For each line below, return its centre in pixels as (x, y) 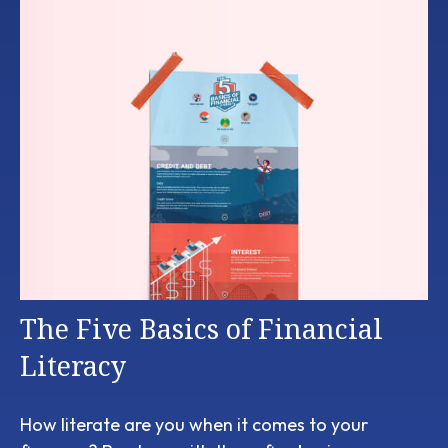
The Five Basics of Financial (201, 328)
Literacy (73, 365)
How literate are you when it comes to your (194, 424)
